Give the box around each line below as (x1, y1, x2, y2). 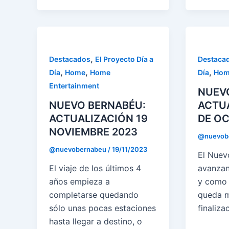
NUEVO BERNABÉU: (49, 99, 146, 111)
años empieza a (49, 176, 110, 187)
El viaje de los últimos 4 (49, 163, 141, 174)
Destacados (49, 54, 90, 63)
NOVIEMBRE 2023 (49, 125, 138, 138)
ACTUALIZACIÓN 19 (49, 112, 148, 125)
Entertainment (49, 81, 99, 90)
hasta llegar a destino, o (49, 216, 142, 227)
